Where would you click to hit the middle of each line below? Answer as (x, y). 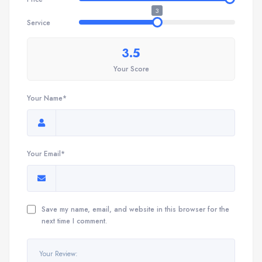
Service (39, 23)
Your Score (131, 68)
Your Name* (47, 98)
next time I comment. (75, 220)
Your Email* (46, 153)
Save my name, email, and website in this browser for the (136, 209)
